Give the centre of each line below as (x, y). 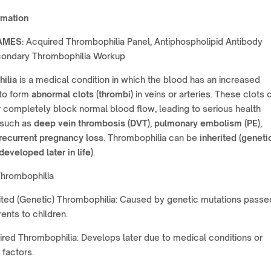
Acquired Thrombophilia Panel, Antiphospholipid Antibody (143, 41)
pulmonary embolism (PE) (207, 123)
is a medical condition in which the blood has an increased (139, 80)
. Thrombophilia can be (152, 138)
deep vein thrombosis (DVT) (92, 123)
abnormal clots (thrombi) (82, 94)
